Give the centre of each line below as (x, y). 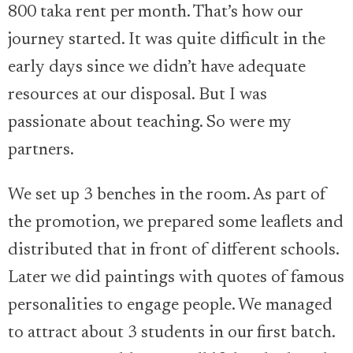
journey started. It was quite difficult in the (167, 41)
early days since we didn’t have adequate (157, 68)
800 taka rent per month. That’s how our (155, 13)
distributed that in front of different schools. (173, 251)
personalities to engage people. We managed (170, 306)
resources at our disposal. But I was (137, 96)
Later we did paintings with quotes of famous (176, 279)
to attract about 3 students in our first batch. (171, 334)
